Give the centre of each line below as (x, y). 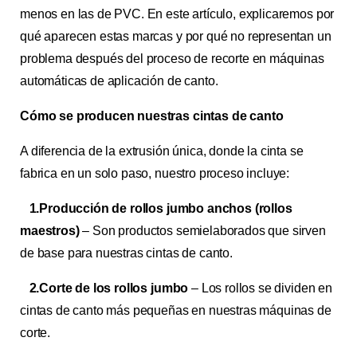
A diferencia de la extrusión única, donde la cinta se (162, 151)
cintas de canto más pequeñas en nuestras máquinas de (176, 310)
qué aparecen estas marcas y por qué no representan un (176, 36)
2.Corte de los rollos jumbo (104, 288)
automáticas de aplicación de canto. (119, 81)
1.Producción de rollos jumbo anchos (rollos (156, 208)
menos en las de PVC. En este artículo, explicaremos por (177, 14)
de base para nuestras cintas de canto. (126, 253)
